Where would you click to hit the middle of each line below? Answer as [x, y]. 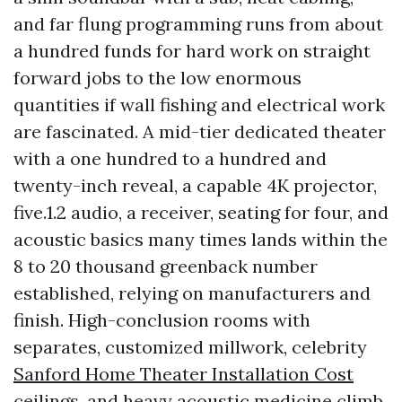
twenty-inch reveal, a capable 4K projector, [195, 185]
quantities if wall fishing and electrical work [199, 105]
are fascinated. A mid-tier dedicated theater [200, 131]
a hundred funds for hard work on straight [192, 51]
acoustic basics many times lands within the [201, 239]
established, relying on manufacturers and [192, 293]
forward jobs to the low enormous [157, 78]
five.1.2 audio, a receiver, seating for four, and [201, 212]
